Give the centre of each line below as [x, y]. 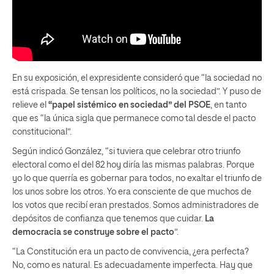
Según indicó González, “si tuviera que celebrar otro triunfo [126, 152]
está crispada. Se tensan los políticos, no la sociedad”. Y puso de [137, 92]
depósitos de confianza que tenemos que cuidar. [109, 219]
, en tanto [228, 105]
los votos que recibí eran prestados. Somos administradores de [135, 206]
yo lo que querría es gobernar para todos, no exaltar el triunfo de [137, 179]
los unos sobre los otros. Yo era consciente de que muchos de [132, 192]
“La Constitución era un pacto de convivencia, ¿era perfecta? [130, 252]
